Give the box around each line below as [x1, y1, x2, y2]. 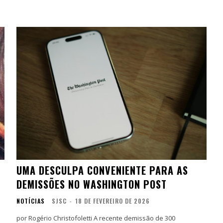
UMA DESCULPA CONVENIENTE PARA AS [16, 162, 189, 178]
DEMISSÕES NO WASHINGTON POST [16, 176, 167, 192]
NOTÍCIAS [16, 196, 45, 205]
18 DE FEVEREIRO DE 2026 [75, 196, 150, 205]
